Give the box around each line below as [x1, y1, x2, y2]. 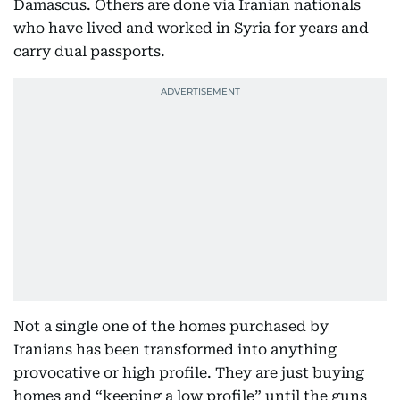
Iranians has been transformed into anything [13, 341, 337, 358]
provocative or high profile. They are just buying [13, 364, 364, 381]
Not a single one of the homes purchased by [13, 318, 329, 335]
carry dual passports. [13, 43, 165, 60]
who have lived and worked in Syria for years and [13, 20, 369, 37]
